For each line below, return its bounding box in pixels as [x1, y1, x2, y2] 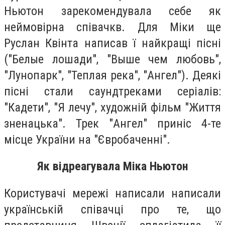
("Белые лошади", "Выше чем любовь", [4, 52, 221, 66]
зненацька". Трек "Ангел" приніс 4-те [4, 116, 221, 131]
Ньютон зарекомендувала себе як [4, 4, 221, 18]
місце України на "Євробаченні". [4, 132, 170, 147]
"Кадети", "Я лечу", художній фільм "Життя [4, 100, 221, 115]
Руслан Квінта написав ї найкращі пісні [4, 36, 221, 50]
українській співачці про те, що [4, 202, 221, 216]
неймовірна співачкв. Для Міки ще [4, 20, 221, 34]
